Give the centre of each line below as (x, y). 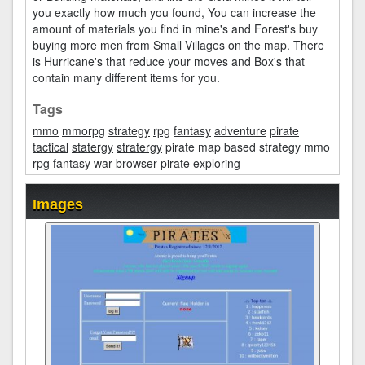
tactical (51, 147)
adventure (240, 130)
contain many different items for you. (126, 77)
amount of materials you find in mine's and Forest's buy (175, 29)
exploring (217, 163)
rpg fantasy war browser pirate (113, 163)
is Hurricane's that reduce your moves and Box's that (169, 61)
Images (58, 204)
